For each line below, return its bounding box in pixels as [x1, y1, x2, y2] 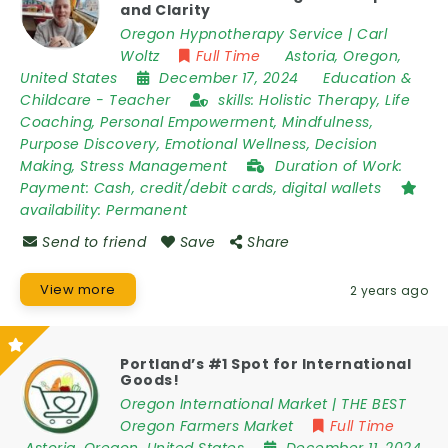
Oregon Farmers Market [120, 416, 294, 436]
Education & [323, 68, 413, 88]
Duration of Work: [275, 156, 403, 176]
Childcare [20, 90, 92, 110]
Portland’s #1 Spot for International [120, 354, 411, 374]
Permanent [106, 200, 188, 220]
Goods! [120, 370, 179, 390]
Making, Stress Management [20, 156, 232, 176]
